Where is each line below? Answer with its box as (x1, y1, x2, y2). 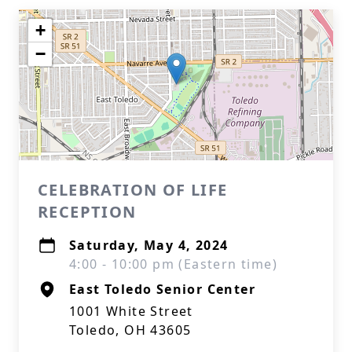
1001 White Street (69, 302, 193, 320)
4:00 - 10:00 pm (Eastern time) (69, 255, 277, 273)
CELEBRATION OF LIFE (38, 179, 228, 200)
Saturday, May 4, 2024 (69, 236, 229, 254)
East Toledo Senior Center (69, 280, 255, 298)
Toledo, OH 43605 (69, 321, 192, 339)
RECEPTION (38, 201, 137, 222)
